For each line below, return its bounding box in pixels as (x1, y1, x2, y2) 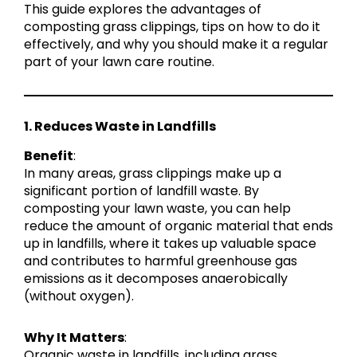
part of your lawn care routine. (24, 53, 214, 72)
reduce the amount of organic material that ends (24, 216, 333, 235)
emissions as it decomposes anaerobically (24, 269, 288, 288)
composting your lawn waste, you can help (24, 198, 291, 218)
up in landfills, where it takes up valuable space (24, 233, 316, 253)
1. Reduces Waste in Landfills (24, 116, 216, 135)
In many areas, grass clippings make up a (24, 163, 281, 182)
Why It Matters (24, 328, 124, 347)
